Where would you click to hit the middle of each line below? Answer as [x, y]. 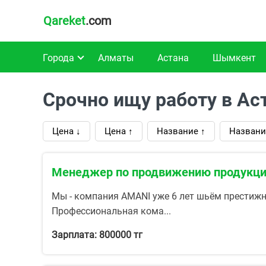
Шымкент [234, 58]
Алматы [116, 58]
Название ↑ [181, 131]
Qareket [64, 21]
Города [58, 58]
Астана [173, 58]
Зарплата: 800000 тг [97, 235]
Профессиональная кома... [111, 211]
